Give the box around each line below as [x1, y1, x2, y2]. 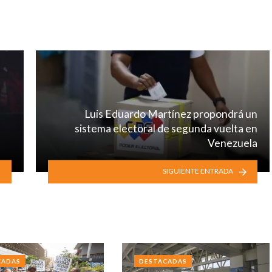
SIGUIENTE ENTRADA [162, 166, 233, 176]
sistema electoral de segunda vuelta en [75, 121, 257, 135]
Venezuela [208, 136, 257, 149]
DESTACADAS [138, 257, 187, 265]
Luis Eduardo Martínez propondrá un [84, 107, 257, 120]
